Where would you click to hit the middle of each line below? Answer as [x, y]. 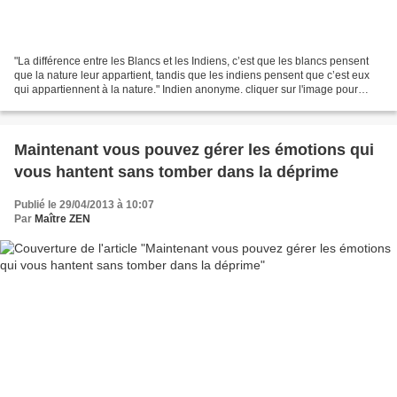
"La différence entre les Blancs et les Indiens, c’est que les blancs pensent [191, 61]
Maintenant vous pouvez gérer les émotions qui [194, 149]
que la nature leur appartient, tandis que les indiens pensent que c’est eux [192, 75]
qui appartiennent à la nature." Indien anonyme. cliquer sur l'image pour [186, 89]
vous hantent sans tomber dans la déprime [176, 171]
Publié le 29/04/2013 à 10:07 [84, 204]
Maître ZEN [62, 218]
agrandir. [35, 103]
